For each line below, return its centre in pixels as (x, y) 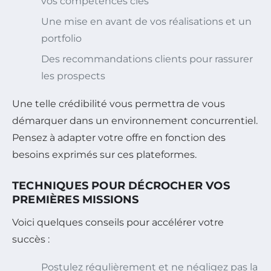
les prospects (73, 76)
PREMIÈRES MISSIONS (76, 199)
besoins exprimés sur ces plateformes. (104, 154)
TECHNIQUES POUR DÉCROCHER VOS (121, 185)
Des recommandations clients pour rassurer (147, 59)
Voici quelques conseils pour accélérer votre (118, 222)
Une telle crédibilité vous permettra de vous (119, 103)
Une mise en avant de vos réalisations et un (146, 21)
